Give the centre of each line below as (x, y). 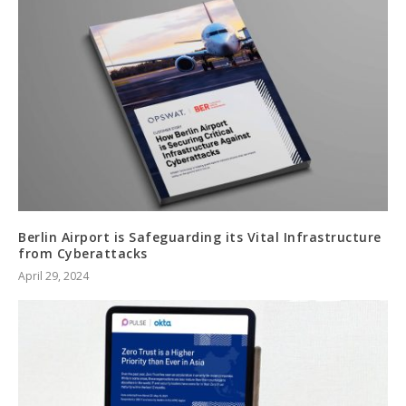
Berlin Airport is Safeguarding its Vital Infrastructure (200, 237)
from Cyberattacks (83, 254)
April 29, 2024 (53, 276)
